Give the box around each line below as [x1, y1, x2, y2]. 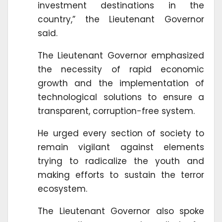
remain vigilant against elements [38, 141, 204, 153]
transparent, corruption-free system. [38, 105, 195, 117]
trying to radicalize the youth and [38, 155, 204, 167]
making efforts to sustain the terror [38, 168, 204, 181]
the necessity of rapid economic [38, 63, 204, 75]
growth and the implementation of [38, 77, 204, 89]
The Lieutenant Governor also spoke [38, 205, 204, 217]
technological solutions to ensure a [38, 91, 204, 103]
